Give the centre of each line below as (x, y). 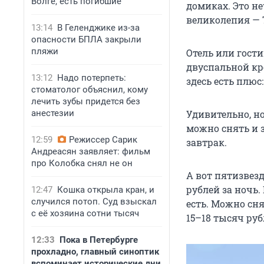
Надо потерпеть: (92, 78)
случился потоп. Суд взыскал (94, 202)
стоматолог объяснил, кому (90, 90)
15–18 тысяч (215, 218)
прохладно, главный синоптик (95, 252)
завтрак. (207, 143)
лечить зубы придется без (86, 101)
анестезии (53, 113)
